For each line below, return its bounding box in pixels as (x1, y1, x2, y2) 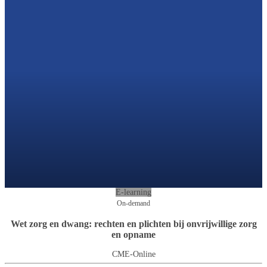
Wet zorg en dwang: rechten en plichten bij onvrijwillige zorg (10, 218, 257, 229)
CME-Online (111, 249, 156, 259)
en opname (111, 229, 156, 240)
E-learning (116, 187, 151, 197)
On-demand (117, 198, 150, 207)
